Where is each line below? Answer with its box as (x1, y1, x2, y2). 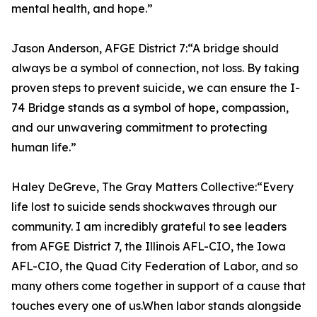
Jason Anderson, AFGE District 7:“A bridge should (11, 41, 279, 55)
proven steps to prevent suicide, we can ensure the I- (11, 81, 300, 95)
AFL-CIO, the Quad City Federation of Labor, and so (11, 259, 298, 273)
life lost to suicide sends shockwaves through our (11, 200, 277, 214)
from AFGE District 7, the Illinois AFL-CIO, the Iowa (11, 239, 286, 253)
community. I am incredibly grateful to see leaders (11, 219, 287, 234)
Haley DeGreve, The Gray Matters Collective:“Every (11, 180, 294, 194)
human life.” (11, 140, 76, 154)
